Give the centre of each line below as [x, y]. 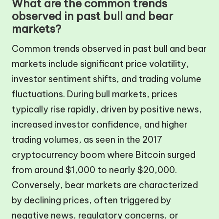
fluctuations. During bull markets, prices [95, 94]
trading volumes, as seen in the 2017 [87, 139]
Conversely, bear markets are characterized [105, 185]
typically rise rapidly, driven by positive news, [107, 109]
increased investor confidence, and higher [100, 124]
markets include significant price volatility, [100, 64]
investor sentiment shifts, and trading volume [107, 79]
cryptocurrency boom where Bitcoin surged [104, 154]
